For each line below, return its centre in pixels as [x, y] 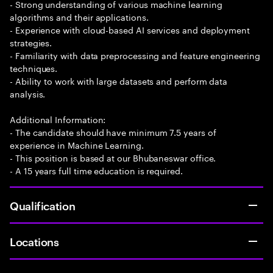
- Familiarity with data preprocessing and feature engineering [135, 55]
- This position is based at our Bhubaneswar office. [113, 157]
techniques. [34, 68]
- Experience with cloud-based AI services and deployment [130, 29]
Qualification [43, 205]
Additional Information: [58, 119]
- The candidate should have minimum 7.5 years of [113, 132]
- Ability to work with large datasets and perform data [119, 80]
